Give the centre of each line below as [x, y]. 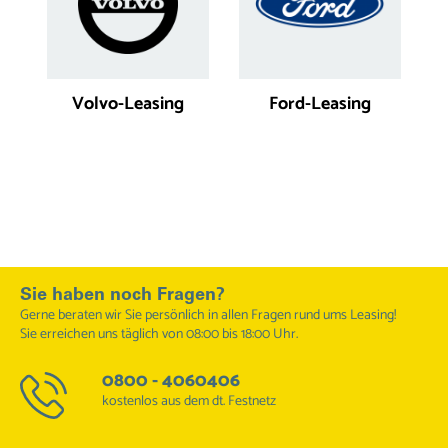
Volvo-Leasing [128, 104]
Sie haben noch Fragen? [122, 296]
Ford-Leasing [320, 104]
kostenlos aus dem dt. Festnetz [188, 401]
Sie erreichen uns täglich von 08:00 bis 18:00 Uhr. [159, 334]
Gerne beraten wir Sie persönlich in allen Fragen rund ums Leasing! [208, 315]
